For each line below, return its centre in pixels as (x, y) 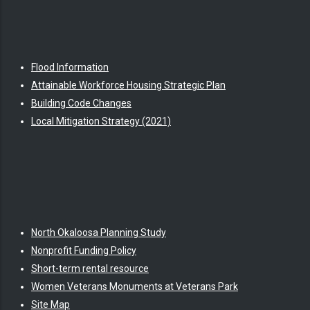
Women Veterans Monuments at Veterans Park (135, 286)
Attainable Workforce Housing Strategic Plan (128, 85)
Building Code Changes (81, 103)
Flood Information (70, 67)
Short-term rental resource (90, 268)
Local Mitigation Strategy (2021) (101, 121)
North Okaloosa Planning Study (99, 232)
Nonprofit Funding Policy (84, 250)
